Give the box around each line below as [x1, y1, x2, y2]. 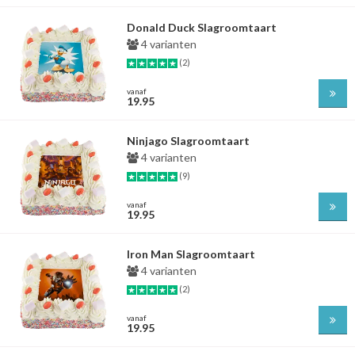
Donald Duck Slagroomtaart [127, 21, 277, 34]
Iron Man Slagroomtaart [127, 247, 255, 261]
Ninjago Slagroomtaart [127, 134, 250, 147]
